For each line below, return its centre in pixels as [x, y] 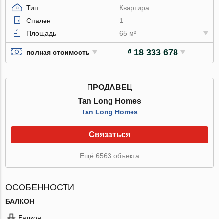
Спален [39, 20]
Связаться [109, 134]
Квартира [134, 8]
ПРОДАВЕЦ [109, 87]
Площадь [42, 33]
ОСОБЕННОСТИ [40, 187]
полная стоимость [58, 53]
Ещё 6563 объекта [109, 156]
